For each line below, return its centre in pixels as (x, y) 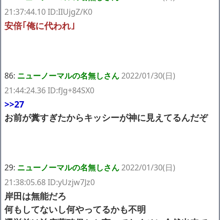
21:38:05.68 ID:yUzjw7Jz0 (50, 182)
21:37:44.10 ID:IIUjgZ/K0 (48, 12)
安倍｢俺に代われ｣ (40, 25)
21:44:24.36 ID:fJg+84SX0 (49, 90)
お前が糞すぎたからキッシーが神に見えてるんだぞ (106, 117)
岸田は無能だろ (35, 196)
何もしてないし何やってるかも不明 (75, 209)
